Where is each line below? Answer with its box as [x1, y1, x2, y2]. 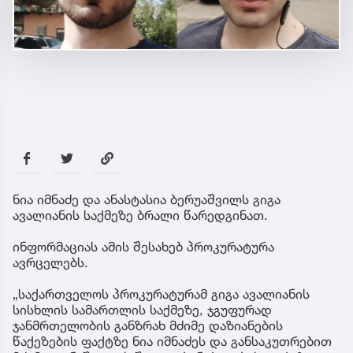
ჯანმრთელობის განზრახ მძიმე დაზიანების [13, 317, 283, 333]
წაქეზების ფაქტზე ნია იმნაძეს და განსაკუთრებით [13, 333, 332, 349]
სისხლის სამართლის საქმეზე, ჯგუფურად [13, 301, 272, 318]
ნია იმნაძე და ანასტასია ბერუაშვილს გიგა [13, 191, 281, 207]
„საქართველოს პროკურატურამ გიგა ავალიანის [13, 285, 310, 302]
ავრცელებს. [13, 254, 92, 270]
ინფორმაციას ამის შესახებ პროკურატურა [13, 238, 274, 255]
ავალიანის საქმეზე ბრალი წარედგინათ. [13, 206, 272, 223]
